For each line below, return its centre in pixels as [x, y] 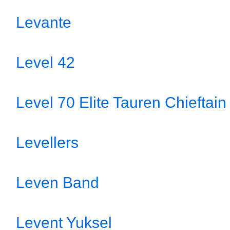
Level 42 [45, 62]
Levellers [47, 142]
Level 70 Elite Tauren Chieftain [121, 102]
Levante [44, 22]
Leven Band [57, 183]
